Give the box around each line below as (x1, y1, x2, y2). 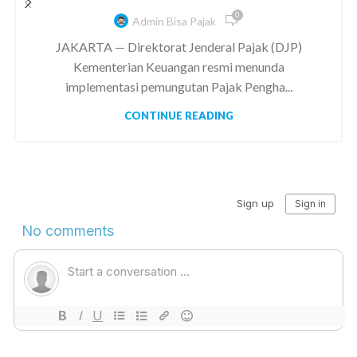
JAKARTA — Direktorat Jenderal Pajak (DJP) (55, 39, 302, 54)
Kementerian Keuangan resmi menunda (73, 59, 284, 74)
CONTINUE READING (124, 109, 233, 122)
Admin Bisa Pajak (131, 14, 216, 28)
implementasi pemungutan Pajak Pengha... (65, 79, 292, 94)
